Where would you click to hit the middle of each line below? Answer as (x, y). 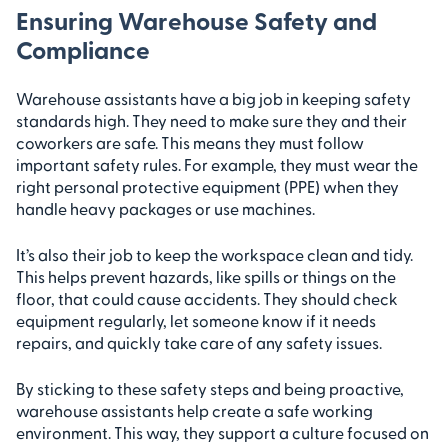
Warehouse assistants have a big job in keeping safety (213, 98)
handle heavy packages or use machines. (165, 208)
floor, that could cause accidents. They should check (207, 298)
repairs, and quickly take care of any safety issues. (199, 342)
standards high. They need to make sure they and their (211, 120)
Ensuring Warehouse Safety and (196, 19)
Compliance (83, 48)
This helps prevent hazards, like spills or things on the (206, 276)
